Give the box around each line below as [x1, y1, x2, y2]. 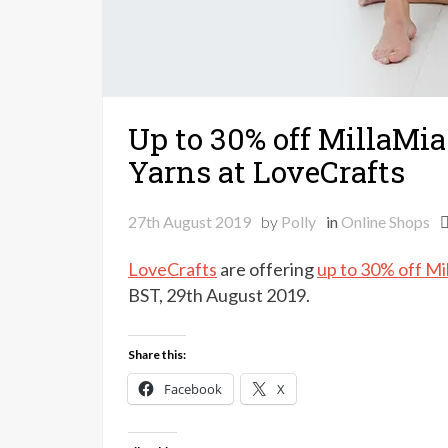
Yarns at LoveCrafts [128, 152, 405, 191]
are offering [217, 258, 317, 280]
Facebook [164, 380, 222, 398]
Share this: [128, 347, 186, 362]
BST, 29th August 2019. [128, 284, 310, 306]
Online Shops [341, 212, 430, 231]
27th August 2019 [128, 212, 251, 231]
